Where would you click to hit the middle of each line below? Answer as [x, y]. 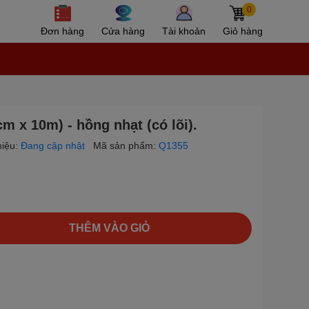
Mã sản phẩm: [126, 146]
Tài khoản [184, 31]
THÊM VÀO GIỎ [109, 228]
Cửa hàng [123, 31]
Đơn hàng [62, 31]
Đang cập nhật [54, 146]
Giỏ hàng [243, 31]
